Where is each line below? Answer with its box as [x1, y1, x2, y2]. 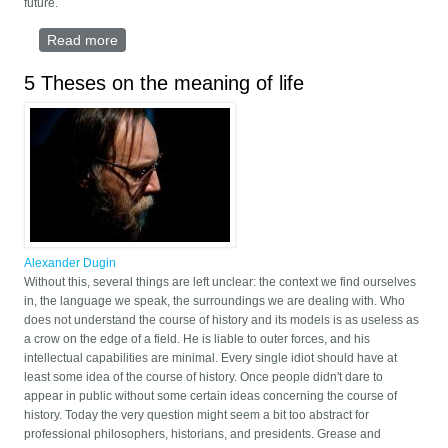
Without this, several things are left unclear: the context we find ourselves [24, 275, 417, 290]
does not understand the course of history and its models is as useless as [24, 313, 420, 328]
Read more [47, 32, 119, 49]
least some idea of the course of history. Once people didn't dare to [24, 370, 384, 385]
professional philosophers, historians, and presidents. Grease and [24, 427, 382, 442]
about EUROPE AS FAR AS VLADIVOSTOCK [118, 32, 402, 49]
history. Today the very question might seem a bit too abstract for [24, 408, 370, 423]
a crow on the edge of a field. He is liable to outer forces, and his [24, 332, 371, 347]
